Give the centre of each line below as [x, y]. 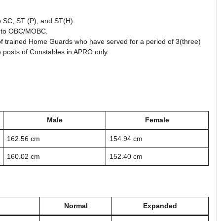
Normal [76, 205]
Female [157, 120]
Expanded [160, 205]
